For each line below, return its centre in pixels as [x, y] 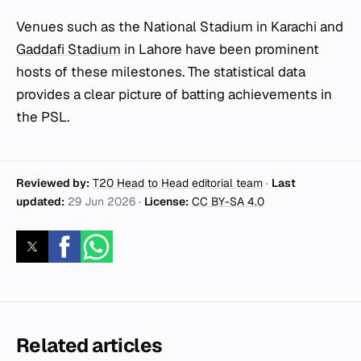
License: [166, 202]
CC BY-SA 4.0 [228, 202]
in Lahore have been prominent [220, 50]
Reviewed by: [53, 183]
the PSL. [43, 117]
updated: [40, 202]
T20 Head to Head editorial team [178, 183]
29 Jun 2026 [102, 202]
